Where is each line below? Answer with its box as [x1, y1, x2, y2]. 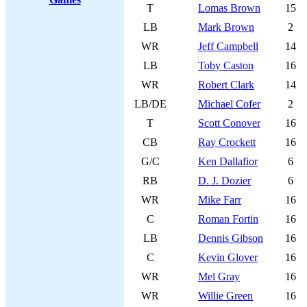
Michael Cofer [198, 98, 260, 110]
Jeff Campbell [198, 40, 258, 52]
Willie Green [198, 290, 253, 302]
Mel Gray [198, 271, 240, 282]
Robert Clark [198, 79, 254, 90]
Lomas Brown [198, 2, 260, 14]
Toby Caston [198, 60, 254, 71]
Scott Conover [198, 117, 260, 129]
